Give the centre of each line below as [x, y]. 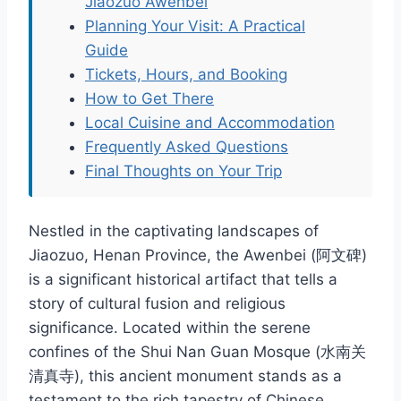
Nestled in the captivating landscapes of [174, 231]
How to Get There [149, 99]
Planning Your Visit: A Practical [195, 26]
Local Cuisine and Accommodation [210, 123]
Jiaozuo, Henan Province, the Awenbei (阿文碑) [198, 256]
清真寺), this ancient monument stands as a [185, 376]
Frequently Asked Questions [187, 147]
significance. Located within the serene [170, 328]
